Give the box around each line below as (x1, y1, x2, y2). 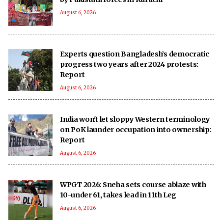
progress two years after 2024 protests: (60, 59, 199, 69)
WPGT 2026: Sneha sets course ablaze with (60, 180, 206, 189)
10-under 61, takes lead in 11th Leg (60, 190, 177, 199)
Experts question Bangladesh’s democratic (60, 49, 209, 58)
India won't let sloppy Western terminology (60, 114, 210, 124)
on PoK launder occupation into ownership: (60, 125, 212, 134)
